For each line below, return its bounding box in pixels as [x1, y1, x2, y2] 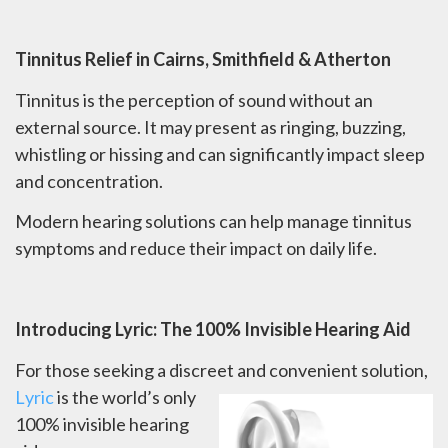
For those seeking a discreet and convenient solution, [15, 358, 428, 381]
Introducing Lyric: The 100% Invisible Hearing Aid [15, 318, 411, 341]
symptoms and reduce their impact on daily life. [15, 237, 377, 260]
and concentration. [15, 169, 163, 192]
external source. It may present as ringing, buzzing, [15, 115, 406, 138]
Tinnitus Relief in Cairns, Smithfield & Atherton [15, 48, 391, 71]
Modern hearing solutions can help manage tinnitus [15, 210, 412, 233]
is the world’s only [54, 385, 196, 408]
